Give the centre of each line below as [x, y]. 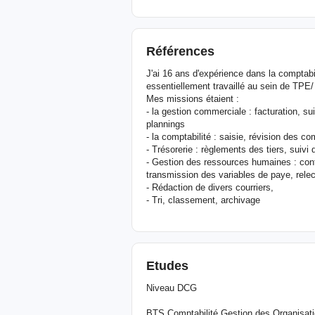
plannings [166, 124]
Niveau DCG [172, 288]
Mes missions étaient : [193, 98]
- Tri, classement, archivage [203, 200]
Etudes [167, 265]
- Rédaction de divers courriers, [210, 187]
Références [180, 51]
